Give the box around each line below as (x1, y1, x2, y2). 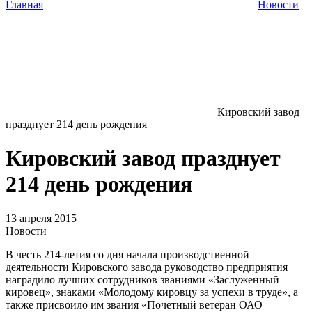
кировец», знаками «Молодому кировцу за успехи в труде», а (6, 286, 298, 298)
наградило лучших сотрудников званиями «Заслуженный (6, 273, 279, 286)
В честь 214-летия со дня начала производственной (6, 248, 249, 260)
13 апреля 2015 (6, 212, 77, 224)
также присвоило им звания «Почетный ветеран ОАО (6, 298, 263, 311)
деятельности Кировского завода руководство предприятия (6, 260, 288, 273)
